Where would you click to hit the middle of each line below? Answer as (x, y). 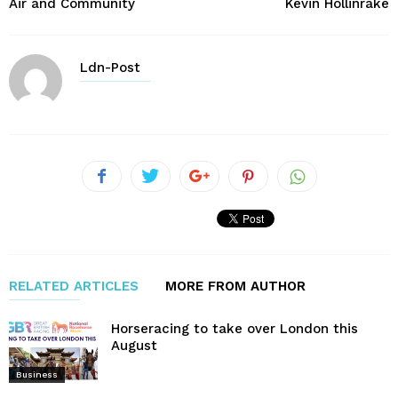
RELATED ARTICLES (74, 286)
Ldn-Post (110, 67)
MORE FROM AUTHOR (235, 286)
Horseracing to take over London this (235, 328)
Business (37, 375)
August (134, 345)
